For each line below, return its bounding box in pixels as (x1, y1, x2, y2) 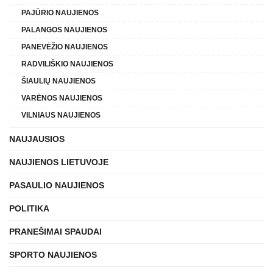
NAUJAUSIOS (9, 133, 65, 144)
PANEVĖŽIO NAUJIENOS (21, 42, 108, 51)
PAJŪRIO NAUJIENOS (21, 8, 99, 17)
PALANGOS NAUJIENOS (21, 25, 107, 34)
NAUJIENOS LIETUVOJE (9, 157, 108, 167)
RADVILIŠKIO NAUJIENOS (21, 59, 113, 68)
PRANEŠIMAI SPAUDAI (9, 226, 102, 236)
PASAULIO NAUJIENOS (9, 180, 104, 190)
